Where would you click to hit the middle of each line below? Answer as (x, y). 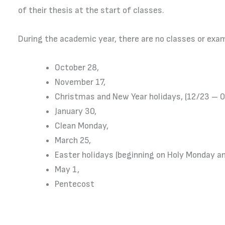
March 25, (73, 141)
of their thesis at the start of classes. (91, 11)
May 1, (67, 170)
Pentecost (74, 184)
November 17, (80, 82)
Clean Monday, (81, 126)
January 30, (75, 111)
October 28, (77, 68)
